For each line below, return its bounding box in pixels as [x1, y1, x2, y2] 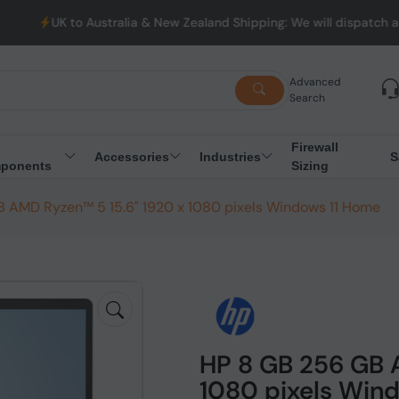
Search [289, 91, 325, 105]
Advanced [289, 75, 341, 89]
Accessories [94, 149, 169, 164]
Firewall [290, 140, 338, 154]
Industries [199, 149, 261, 164]
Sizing [290, 159, 329, 173]
